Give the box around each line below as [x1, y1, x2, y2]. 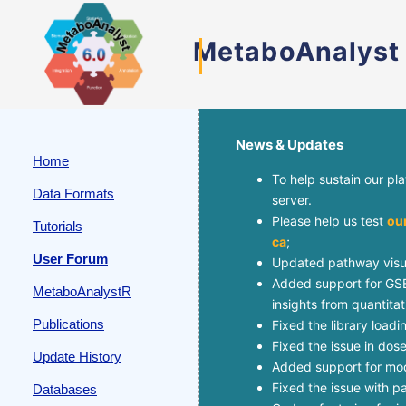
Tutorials [33, 218, 82, 234]
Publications [33, 316, 104, 332]
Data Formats [33, 186, 114, 201]
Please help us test [272, 213, 387, 228]
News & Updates [236, 136, 343, 153]
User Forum [33, 251, 108, 266]
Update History [33, 349, 121, 364]
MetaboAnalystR [33, 284, 131, 299]
